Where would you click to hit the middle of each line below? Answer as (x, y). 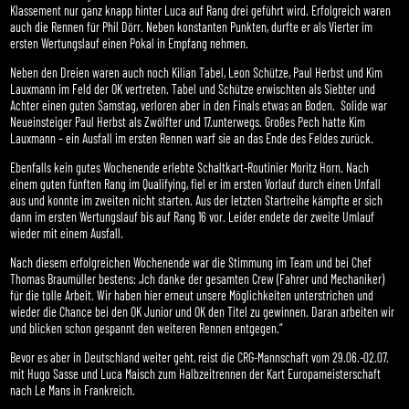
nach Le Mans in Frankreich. (73, 391)
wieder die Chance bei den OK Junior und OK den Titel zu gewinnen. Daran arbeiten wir (203, 312)
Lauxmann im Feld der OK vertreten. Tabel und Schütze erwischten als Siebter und (193, 89)
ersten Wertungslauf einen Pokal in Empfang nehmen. (130, 44)
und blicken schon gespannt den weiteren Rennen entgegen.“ (147, 329)
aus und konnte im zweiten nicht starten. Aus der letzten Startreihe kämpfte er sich (197, 201)
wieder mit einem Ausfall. (67, 234)
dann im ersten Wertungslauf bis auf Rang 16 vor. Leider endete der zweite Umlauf (193, 217)
